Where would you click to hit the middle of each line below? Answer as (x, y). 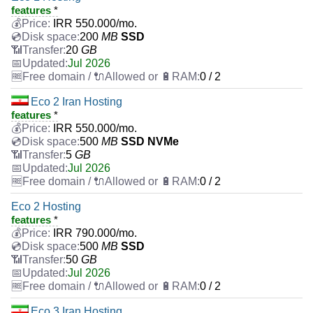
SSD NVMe (150, 142)
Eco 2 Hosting (46, 207)
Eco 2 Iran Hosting (77, 102)
